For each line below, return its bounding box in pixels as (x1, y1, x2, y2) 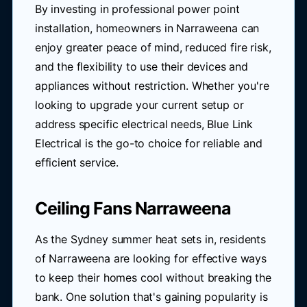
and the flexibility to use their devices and (34, 60, 248, 73)
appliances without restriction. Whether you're (34, 79, 269, 93)
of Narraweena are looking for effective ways (34, 251, 267, 265)
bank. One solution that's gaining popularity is (34, 290, 268, 304)
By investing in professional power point (34, 2, 240, 16)
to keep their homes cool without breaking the (34, 271, 271, 284)
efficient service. (34, 156, 119, 169)
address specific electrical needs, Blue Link (34, 117, 253, 131)
